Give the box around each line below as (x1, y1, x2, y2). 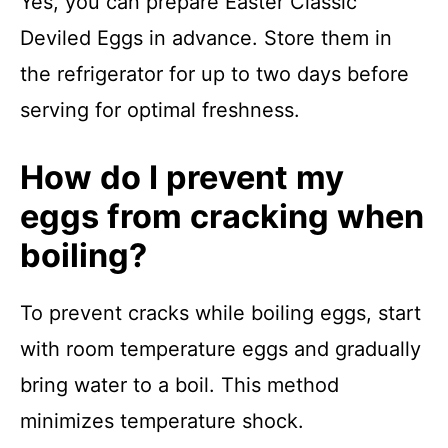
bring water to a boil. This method (20, 373, 339, 397)
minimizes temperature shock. (20, 409, 304, 433)
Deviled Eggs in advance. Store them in (20, 26, 392, 50)
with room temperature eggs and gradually (20, 337, 421, 361)
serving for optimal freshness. (20, 98, 300, 122)
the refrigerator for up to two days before (20, 62, 409, 86)
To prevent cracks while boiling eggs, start (20, 301, 421, 325)
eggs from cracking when (20, 197, 424, 236)
